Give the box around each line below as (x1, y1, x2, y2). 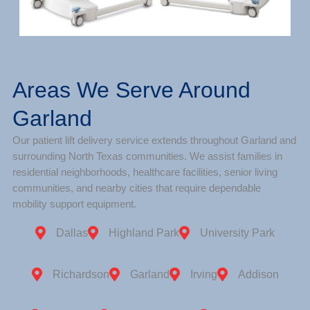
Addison (237, 268, 279, 281)
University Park (200, 227, 275, 239)
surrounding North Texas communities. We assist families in (12, 151, 282, 163)
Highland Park (109, 227, 179, 239)
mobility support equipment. (12, 199, 136, 210)
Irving (190, 268, 217, 281)
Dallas (56, 227, 88, 239)
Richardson (52, 268, 109, 281)
